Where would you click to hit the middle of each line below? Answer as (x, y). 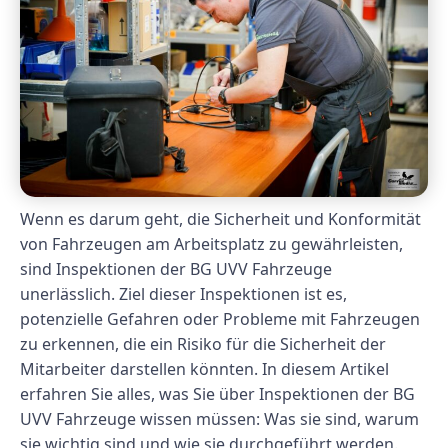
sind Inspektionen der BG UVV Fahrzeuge (176, 269)
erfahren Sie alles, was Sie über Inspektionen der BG (217, 394)
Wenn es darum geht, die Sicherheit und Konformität (220, 219)
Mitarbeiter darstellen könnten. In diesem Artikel (204, 369)
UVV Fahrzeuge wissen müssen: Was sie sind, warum (219, 419)
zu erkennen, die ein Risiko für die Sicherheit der (203, 344)
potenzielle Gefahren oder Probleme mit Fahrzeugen (220, 319)
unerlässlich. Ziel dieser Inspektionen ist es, (183, 294)
